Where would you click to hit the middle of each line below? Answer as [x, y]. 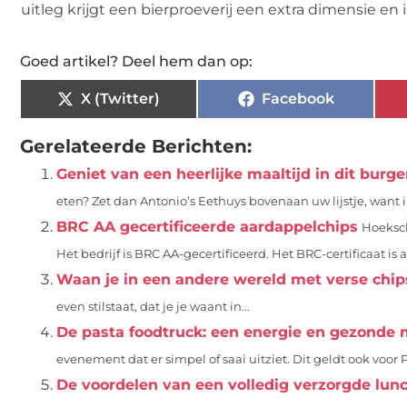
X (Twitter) [120, 98]
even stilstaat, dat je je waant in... [153, 306]
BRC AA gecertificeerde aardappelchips [207, 226]
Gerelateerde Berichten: [136, 146]
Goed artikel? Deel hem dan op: [136, 61]
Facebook [298, 98]
